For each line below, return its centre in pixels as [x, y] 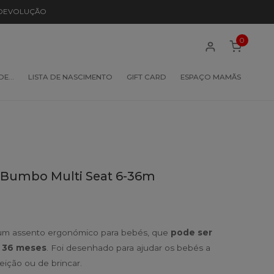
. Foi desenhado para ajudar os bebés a [128, 248]
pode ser [191, 233]
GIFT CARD [146, 77]
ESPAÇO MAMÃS [210, 77]
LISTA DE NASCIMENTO [71, 77]
